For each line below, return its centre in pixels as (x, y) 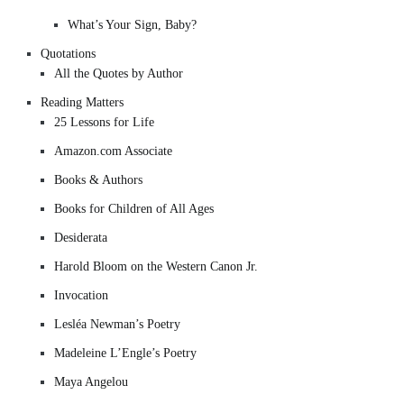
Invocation (81, 295)
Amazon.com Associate (113, 151)
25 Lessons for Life (104, 122)
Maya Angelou (91, 381)
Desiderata (81, 237)
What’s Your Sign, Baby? (132, 24)
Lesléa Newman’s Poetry (117, 324)
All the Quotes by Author (119, 73)
